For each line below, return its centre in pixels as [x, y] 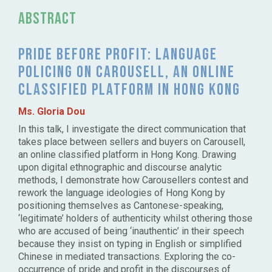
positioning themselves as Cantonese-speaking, [121, 206]
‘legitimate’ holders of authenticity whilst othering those [135, 219]
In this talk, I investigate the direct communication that [132, 129]
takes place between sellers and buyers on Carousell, [132, 142]
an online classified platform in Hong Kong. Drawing [127, 155]
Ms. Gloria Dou [53, 112]
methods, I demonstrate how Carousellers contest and [133, 180]
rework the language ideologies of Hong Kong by [122, 193]
